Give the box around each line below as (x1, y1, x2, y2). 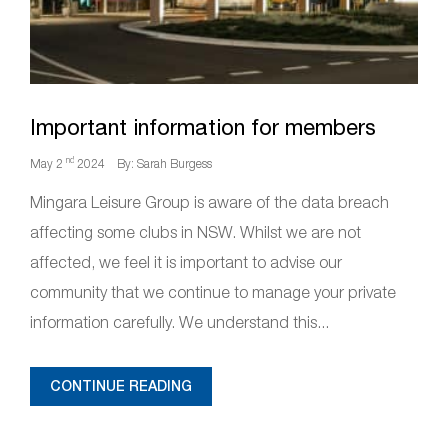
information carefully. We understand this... (30, 313, 329, 331)
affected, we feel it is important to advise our (30, 253, 342, 271)
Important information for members (30, 114, 376, 140)
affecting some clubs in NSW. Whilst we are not (30, 223, 361, 241)
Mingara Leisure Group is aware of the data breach (30, 193, 389, 211)
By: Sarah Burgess (117, 156, 212, 171)
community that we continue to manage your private (30, 283, 396, 301)
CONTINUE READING (50, 378, 192, 394)
